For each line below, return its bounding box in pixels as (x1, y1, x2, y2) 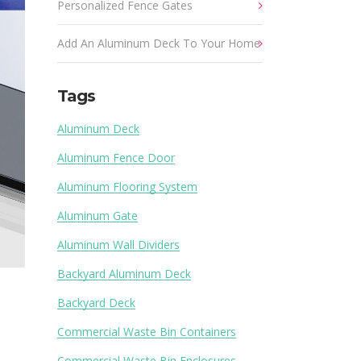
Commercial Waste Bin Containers (57, 324, 236, 339)
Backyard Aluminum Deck (57, 266, 191, 281)
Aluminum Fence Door (57, 150, 175, 165)
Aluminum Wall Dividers (57, 237, 180, 252)
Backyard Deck (57, 295, 135, 310)
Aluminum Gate (57, 208, 138, 223)
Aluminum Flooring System (57, 179, 197, 194)
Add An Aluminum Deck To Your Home (57, 35, 260, 51)
